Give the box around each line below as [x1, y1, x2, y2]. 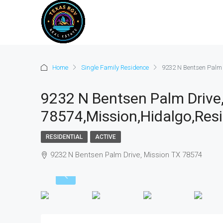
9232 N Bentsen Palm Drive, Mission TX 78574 [50, 150, 202, 159]
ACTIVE [95, 133, 116, 140]
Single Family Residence [81, 63, 149, 71]
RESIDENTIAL [46, 133, 83, 140]
